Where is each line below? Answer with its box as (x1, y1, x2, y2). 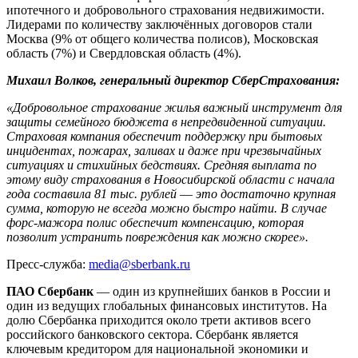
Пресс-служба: (6, 257, 89, 272)
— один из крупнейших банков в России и (93, 284, 331, 299)
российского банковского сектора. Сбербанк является (6, 328, 298, 342)
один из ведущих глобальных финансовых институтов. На (6, 299, 327, 313)
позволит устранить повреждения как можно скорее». (6, 230, 315, 245)
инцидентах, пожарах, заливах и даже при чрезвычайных (6, 144, 321, 158)
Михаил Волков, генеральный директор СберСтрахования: (6, 74, 340, 88)
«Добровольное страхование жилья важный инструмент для (6, 101, 342, 115)
